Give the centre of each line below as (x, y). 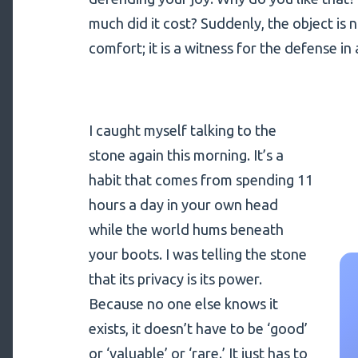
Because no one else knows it (183, 304)
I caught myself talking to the (182, 131)
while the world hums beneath (186, 230)
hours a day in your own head (183, 205)
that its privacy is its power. (175, 279)
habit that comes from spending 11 (201, 180)
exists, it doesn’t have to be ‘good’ (198, 329)
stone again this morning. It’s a (186, 155)
